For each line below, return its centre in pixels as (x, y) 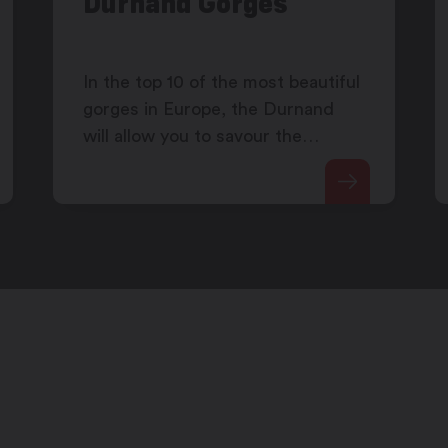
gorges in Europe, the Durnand (209, 109)
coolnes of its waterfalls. (183, 163)
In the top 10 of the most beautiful (222, 82)
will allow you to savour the (193, 136)
